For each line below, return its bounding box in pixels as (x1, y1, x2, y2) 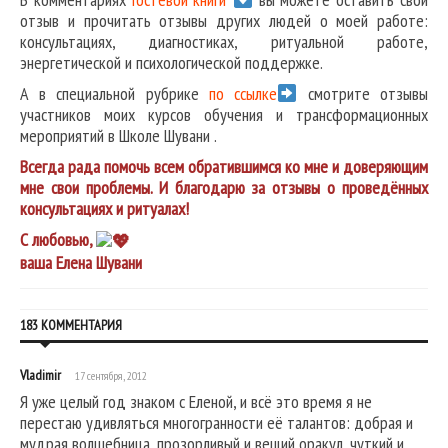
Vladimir (20, 366, 61, 385)
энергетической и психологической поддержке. (20, 51, 323, 75)
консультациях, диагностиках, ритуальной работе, (20, 30, 428, 54)
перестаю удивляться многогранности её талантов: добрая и (20, 411, 413, 435)
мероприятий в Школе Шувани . (20, 124, 217, 148)
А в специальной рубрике (20, 82, 209, 106)
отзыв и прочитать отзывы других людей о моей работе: (20, 9, 428, 33)
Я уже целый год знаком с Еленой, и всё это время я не (20, 390, 372, 414)
